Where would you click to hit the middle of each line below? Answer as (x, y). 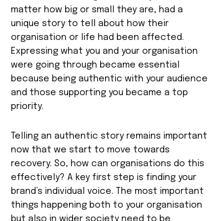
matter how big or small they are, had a (97, 10)
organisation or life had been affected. (98, 38)
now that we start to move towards (91, 150)
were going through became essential (95, 65)
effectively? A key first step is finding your (104, 178)
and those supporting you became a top (100, 93)
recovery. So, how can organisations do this (108, 164)
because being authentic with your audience (110, 79)
